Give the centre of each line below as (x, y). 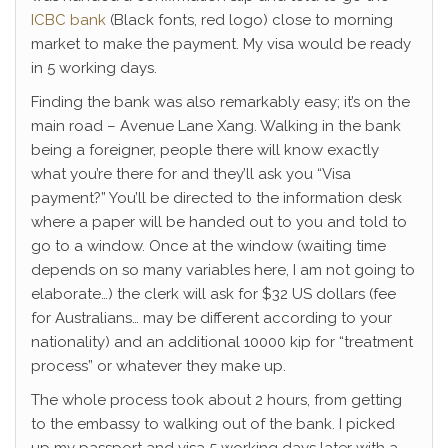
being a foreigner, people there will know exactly (205, 150)
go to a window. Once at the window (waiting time (208, 246)
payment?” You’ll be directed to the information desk (216, 198)
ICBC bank (68, 20)
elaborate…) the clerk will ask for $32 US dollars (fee (213, 294)
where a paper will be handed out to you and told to (219, 222)
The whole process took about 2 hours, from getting (216, 400)
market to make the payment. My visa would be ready (221, 44)
